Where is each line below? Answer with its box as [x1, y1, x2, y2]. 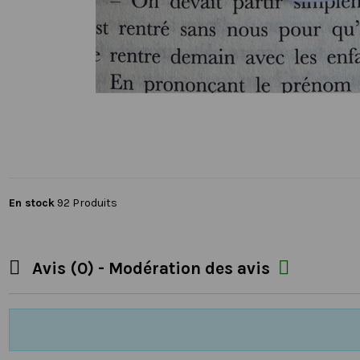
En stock [8, 195, 55, 210]
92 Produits [56, 195, 117, 210]
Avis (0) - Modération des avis [27, 258, 278, 278]
